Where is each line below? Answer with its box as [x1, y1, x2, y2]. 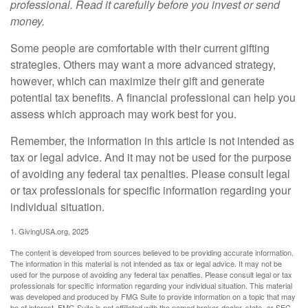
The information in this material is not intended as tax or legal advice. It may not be [10, 258, 282, 269]
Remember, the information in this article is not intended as [10, 133, 294, 148]
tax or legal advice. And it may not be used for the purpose [10, 149, 291, 165]
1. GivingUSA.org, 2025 [10, 225, 89, 236]
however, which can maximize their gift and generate [10, 73, 265, 89]
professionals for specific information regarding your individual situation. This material [10, 280, 292, 291]
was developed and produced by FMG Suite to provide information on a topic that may [10, 291, 296, 302]
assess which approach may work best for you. [10, 106, 236, 122]
